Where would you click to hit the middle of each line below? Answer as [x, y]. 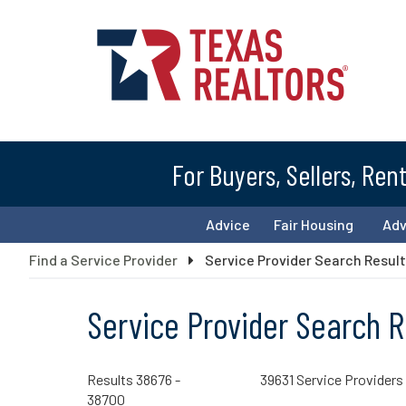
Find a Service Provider [103, 259]
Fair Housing [314, 224]
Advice [227, 224]
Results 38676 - [134, 379]
